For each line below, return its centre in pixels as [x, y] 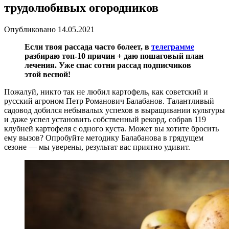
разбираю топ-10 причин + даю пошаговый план [114, 56]
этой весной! [48, 74]
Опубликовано [30, 29]
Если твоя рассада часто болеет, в [88, 47]
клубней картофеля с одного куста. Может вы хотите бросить [111, 128]
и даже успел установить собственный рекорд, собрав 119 [105, 119]
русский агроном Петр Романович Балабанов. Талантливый [109, 101]
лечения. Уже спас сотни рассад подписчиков [108, 65]
